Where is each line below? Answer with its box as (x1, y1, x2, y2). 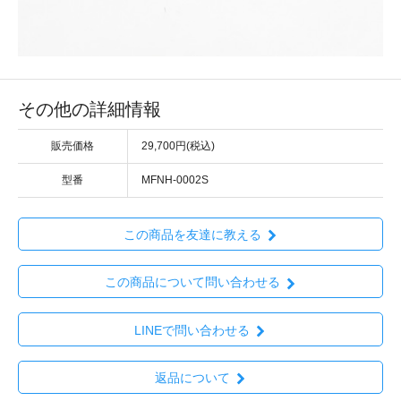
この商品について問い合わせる (104, 275, 280, 290)
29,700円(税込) (141, 139, 215, 152)
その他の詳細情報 (18, 98, 161, 119)
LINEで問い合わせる (134, 322, 250, 337)
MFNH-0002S (141, 173, 209, 186)
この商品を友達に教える (123, 227, 261, 243)
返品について (154, 371, 230, 385)
